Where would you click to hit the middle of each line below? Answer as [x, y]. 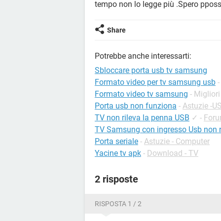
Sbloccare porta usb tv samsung [151, 70]
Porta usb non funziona [136, 106]
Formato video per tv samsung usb [155, 82]
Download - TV [173, 153]
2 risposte [116, 179]
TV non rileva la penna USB [142, 118]
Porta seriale [116, 141]
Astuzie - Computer [177, 141]
